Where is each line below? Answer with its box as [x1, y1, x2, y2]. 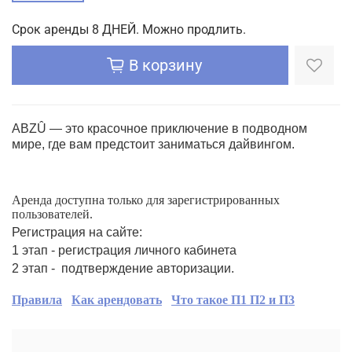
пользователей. [12, 207, 93, 221]
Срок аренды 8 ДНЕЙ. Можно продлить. [12, 21, 246, 37]
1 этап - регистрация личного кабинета [12, 243, 236, 257]
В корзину [128, 55, 202, 75]
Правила [12, 292, 62, 306]
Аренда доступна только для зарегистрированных [12, 192, 280, 207]
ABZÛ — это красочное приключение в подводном [12, 121, 307, 135]
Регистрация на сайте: [12, 225, 142, 239]
